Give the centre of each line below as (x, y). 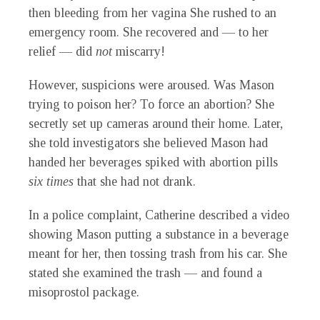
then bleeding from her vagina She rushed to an (152, 13)
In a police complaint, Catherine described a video (159, 215)
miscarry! (140, 52)
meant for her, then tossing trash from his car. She (158, 254)
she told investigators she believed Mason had (148, 143)
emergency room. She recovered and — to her (149, 32)
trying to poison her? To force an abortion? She (151, 105)
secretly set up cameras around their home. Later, (156, 124)
